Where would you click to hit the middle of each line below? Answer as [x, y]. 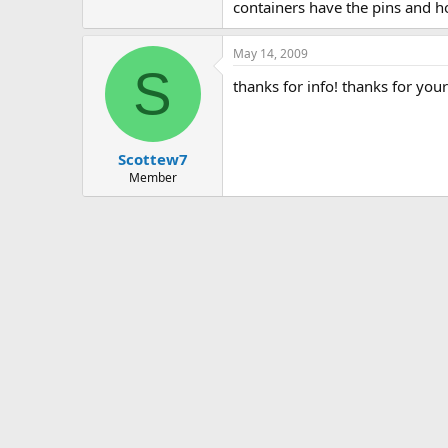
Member [152, 177]
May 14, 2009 [270, 53]
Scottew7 [152, 159]
